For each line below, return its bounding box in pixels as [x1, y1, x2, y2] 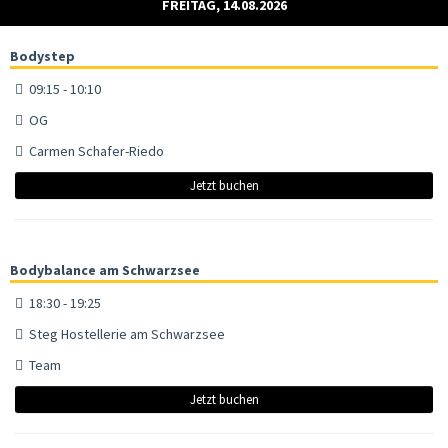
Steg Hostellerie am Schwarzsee [23, 324, 225, 343]
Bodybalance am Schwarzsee [10, 260, 200, 279]
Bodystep [10, 46, 75, 65]
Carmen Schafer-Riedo [23, 141, 164, 160]
